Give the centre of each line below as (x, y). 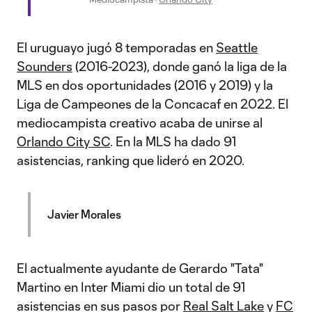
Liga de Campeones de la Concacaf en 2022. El (153, 104)
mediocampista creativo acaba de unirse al (140, 123)
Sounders (45, 66)
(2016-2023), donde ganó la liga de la (180, 66)
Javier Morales (84, 214)
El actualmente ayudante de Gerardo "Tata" (140, 268)
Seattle (237, 47)
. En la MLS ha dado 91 (173, 141)
